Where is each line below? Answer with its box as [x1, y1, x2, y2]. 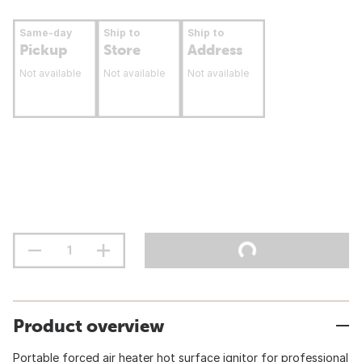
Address [187, 41, 242, 58]
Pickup [19, 41, 67, 58]
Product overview [13, 315, 164, 336]
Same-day [19, 27, 72, 39]
